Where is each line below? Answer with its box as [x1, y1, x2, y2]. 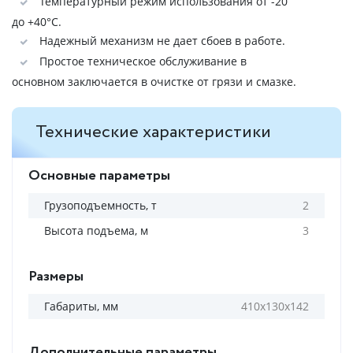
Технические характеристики [35, 120, 271, 145]
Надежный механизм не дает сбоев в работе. [36, 33, 285, 48]
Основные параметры [28, 165, 170, 186]
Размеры [28, 266, 84, 287]
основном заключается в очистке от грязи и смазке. [12, 74, 296, 89]
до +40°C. [12, 14, 61, 29]
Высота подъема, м [44, 223, 148, 238]
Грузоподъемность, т [44, 198, 157, 213]
